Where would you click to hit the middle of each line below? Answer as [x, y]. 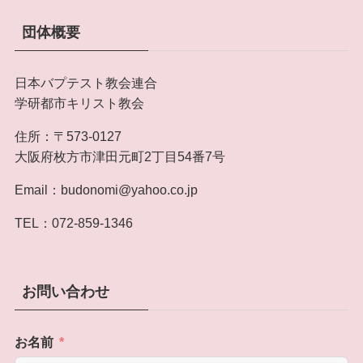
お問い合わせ [65, 291]
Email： [37, 190]
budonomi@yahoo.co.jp [129, 190]
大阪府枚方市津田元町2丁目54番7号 [120, 157]
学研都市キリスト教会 [79, 103]
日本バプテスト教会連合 [85, 83]
